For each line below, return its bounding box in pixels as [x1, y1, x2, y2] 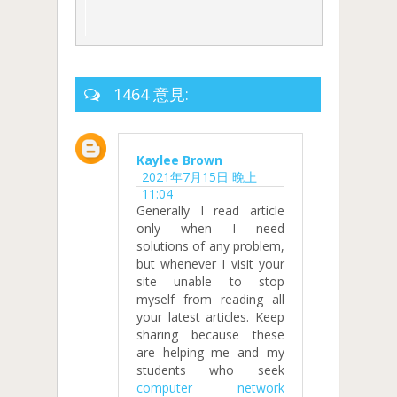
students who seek [136, 362, 284, 379]
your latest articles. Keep [136, 308, 284, 326]
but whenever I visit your [136, 255, 284, 273]
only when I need [136, 220, 284, 237]
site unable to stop [136, 273, 284, 291]
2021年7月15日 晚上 [142, 168, 257, 186]
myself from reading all [136, 291, 284, 308]
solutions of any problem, [136, 237, 284, 255]
